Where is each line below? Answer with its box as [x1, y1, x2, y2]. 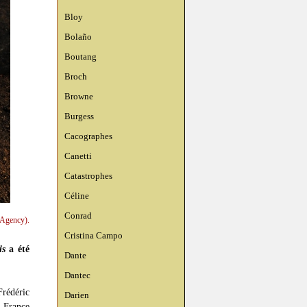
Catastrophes [64, 171, 112, 181]
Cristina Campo [64, 230, 123, 241]
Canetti [64, 151, 92, 161]
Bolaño [64, 32, 92, 42]
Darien [64, 290, 89, 300]
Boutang [64, 51, 97, 62]
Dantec [64, 270, 90, 280]
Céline [64, 191, 89, 201]
